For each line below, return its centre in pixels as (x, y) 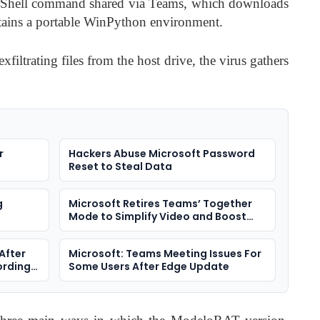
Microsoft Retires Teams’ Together (160, 204)
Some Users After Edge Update (149, 267)
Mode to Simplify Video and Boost (157, 217)
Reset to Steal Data (120, 167)
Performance (103, 230)
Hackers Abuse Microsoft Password (161, 154)
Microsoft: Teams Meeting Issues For (165, 254)
